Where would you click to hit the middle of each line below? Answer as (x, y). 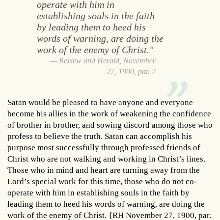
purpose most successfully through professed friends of (104, 147)
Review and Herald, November (108, 60)
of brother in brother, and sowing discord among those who (110, 125)
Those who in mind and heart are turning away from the (104, 170)
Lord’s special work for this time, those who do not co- (102, 181)
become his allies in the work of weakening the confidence (109, 113)
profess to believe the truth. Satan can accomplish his (100, 136)
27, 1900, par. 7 (131, 71)
